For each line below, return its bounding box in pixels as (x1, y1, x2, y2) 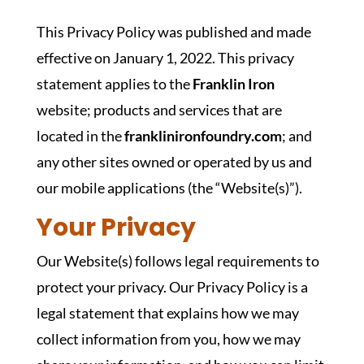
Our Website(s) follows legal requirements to (36, 252, 319, 270)
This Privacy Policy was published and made (36, 23, 311, 41)
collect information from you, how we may (36, 330, 301, 348)
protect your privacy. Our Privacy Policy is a (36, 278, 308, 296)
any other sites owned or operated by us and (36, 153, 312, 171)
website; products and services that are (36, 101, 282, 119)
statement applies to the (36, 75, 193, 93)
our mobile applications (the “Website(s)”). (36, 179, 302, 197)
